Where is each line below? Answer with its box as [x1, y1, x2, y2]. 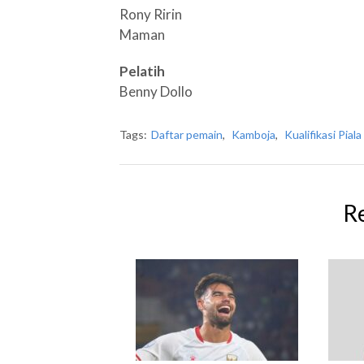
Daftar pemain [151, 128, 223, 141]
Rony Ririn [119, 6, 182, 23]
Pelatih [119, 63, 165, 80]
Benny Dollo [119, 83, 193, 100]
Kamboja [232, 128, 275, 141]
